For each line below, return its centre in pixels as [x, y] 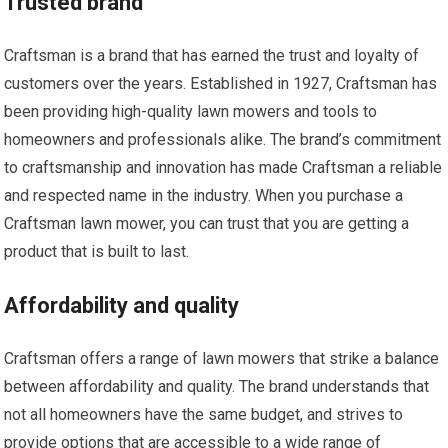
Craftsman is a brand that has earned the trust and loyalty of [212, 55]
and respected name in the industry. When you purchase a [204, 195]
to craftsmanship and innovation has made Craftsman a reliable [223, 167]
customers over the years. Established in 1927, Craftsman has [221, 83]
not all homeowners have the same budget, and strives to [204, 414]
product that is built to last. [97, 251]
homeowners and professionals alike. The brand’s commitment [223, 139]
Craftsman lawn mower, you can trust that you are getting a [207, 223]
